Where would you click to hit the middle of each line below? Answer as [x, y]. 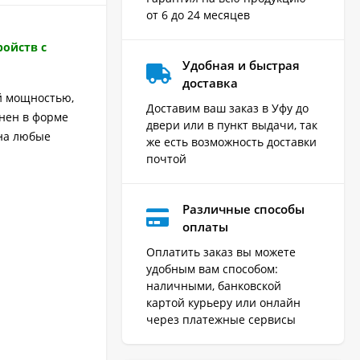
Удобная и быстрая [241, 65]
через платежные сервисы [221, 319]
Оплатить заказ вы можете [221, 252]
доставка [210, 82]
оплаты [205, 226]
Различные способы [243, 209]
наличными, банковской [214, 285]
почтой [166, 158]
